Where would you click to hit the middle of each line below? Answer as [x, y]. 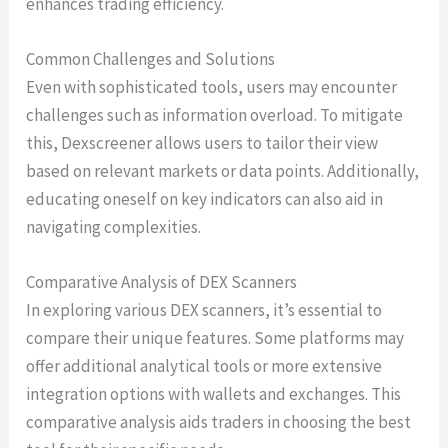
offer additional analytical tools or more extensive [204, 366]
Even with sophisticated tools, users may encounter [212, 87]
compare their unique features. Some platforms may [215, 338]
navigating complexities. [114, 227]
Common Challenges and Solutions [151, 59]
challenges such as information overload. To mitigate [215, 115]
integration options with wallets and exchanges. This [214, 394]
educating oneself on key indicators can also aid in [205, 199]
